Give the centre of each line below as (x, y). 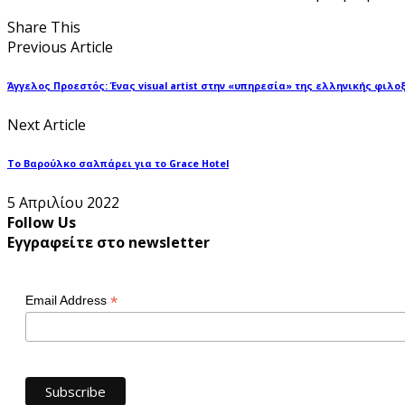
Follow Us (42, 223)
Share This (44, 28)
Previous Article (60, 47)
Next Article (47, 125)
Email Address (68, 301)
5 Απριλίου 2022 (63, 203)
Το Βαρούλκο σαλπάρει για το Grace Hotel (118, 164)
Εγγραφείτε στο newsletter (108, 243)
